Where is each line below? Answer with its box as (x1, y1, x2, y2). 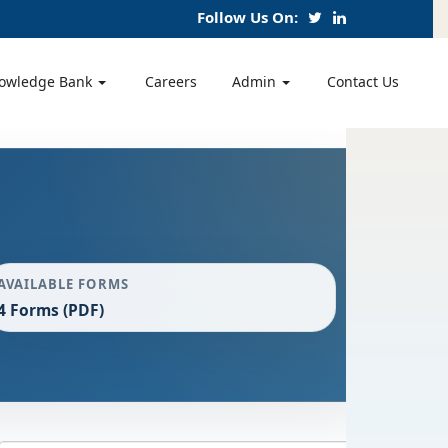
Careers (145, 72, 197, 91)
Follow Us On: (197, 7, 298, 27)
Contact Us (326, 72, 399, 91)
